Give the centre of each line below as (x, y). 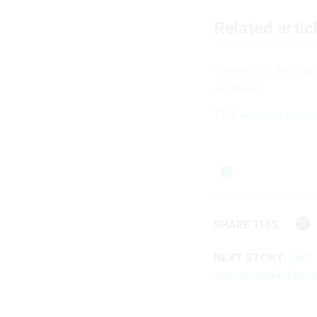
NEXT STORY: (250, 258)
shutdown (238, 89)
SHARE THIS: (251, 225)
